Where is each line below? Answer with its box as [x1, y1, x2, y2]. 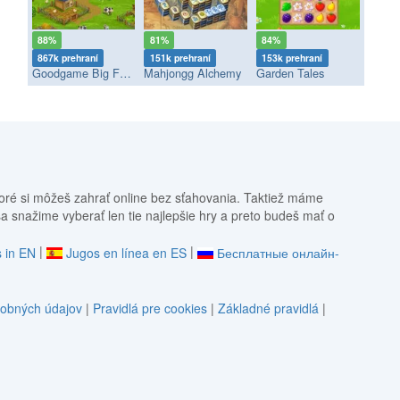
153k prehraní [262, 51, 323, 65]
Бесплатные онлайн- [216, 244, 339, 262]
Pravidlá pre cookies [92, 299, 207, 318]
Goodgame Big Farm [119, 64, 131, 82]
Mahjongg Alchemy [144, 64, 242, 82]
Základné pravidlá [217, 299, 319, 318]
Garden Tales [256, 64, 325, 82]
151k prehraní [149, 51, 211, 65]
